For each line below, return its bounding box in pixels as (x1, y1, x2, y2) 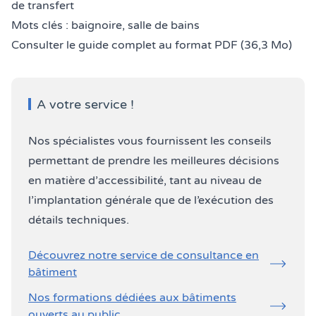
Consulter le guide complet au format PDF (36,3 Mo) (11, 37, 292, 52)
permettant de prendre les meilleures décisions (28, 153, 279, 168)
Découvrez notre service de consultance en (28, 248, 259, 262)
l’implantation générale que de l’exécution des (28, 193, 274, 207)
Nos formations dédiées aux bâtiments (28, 290, 236, 305)
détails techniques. (28, 212, 129, 227)
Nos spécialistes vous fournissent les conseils (28, 133, 272, 148)
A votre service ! (37, 96, 135, 112)
